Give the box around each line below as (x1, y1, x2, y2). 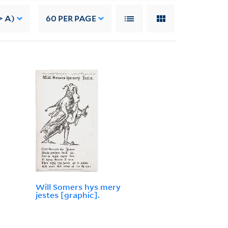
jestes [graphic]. (35, 190, 100, 201)
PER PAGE (56, 13, 97, 23)
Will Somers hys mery (35, 182, 121, 192)
